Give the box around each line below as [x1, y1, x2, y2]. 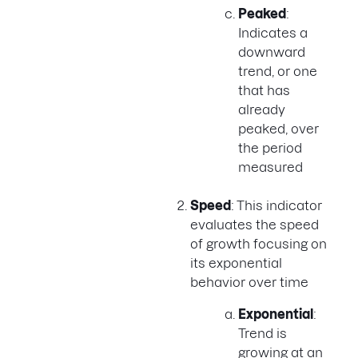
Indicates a [238, 26, 308, 41]
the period [238, 141, 302, 156]
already [238, 102, 285, 117]
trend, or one [238, 64, 317, 79]
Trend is [238, 326, 287, 341]
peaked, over [238, 121, 319, 137]
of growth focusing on [190, 237, 327, 252]
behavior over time [190, 275, 308, 290]
